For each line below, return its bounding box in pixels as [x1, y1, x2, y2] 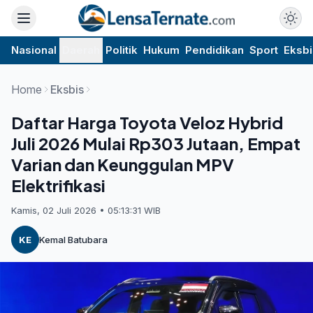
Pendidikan [185, 43, 244, 57]
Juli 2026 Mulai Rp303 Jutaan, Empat [11, 133, 300, 154]
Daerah [62, 43, 100, 57]
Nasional [11, 43, 57, 57]
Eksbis [50, 82, 84, 96]
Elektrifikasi [11, 175, 105, 196]
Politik [105, 43, 138, 57]
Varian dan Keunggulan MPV [11, 154, 234, 175]
